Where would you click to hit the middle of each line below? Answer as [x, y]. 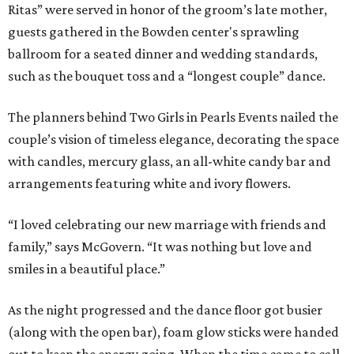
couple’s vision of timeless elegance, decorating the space [173, 139]
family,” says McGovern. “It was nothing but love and [160, 246]
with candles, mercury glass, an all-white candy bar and [169, 161]
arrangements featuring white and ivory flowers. [149, 183]
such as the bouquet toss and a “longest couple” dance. [167, 75]
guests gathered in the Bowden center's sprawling [154, 31]
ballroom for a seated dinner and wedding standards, [163, 53]
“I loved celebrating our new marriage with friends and [167, 224]
